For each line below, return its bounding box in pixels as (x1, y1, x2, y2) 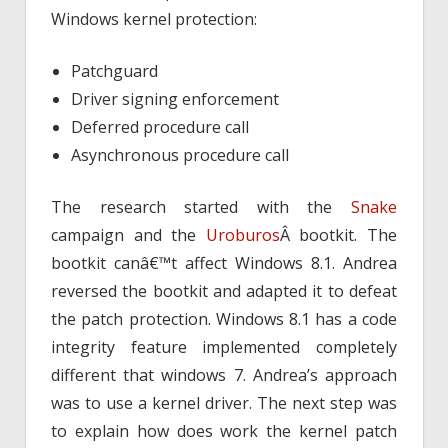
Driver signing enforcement (71, 87, 279, 110)
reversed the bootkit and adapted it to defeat (51, 279, 397, 302)
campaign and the (51, 223, 206, 246)
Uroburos (205, 223, 280, 246)
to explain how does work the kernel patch (51, 419, 397, 442)
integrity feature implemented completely (51, 335, 397, 358)
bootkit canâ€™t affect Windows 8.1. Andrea (51, 251, 397, 274)
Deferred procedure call (71, 115, 249, 138)
